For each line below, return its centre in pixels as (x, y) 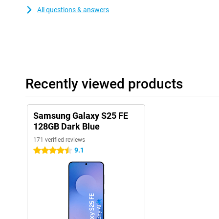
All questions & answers (73, 10)
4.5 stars (47, 151)
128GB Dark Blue (66, 126)
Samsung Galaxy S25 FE (81, 116)
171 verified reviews (59, 140)
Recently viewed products (104, 84)
